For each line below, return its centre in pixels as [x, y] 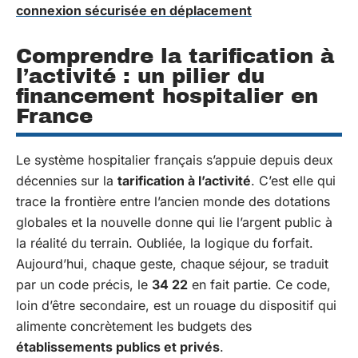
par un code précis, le [84, 284]
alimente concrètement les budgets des [134, 326]
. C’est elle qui [293, 180]
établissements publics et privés [118, 346]
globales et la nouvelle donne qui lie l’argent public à [174, 222]
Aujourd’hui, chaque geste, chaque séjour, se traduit [172, 263]
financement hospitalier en [167, 95]
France [54, 115]
